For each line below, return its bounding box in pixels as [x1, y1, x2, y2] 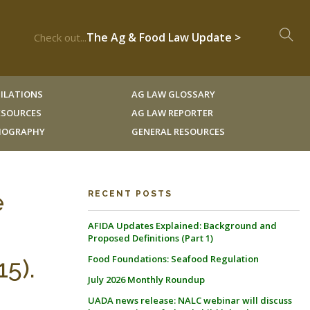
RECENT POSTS [88, 189, 172, 199]
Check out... [34, 30, 86, 44]
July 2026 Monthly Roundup [88, 273, 205, 286]
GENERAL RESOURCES [131, 125, 225, 138]
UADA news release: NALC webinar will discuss [88, 294, 292, 307]
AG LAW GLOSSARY [131, 88, 215, 100]
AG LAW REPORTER [131, 107, 213, 119]
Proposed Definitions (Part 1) [88, 232, 213, 244]
